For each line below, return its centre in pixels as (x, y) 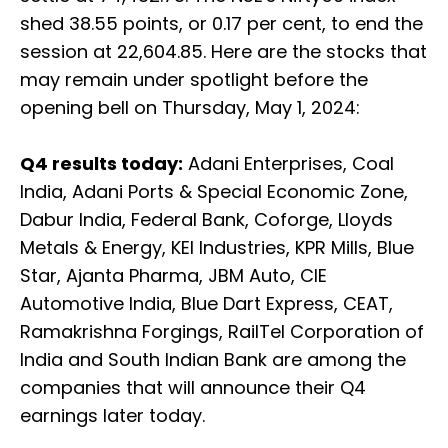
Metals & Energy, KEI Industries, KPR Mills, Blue (217, 248)
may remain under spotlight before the (194, 80)
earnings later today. (112, 416)
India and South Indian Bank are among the (213, 360)
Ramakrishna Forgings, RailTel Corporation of (222, 332)
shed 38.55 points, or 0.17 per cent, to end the (221, 24)
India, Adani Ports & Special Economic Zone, (214, 192)
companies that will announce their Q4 (193, 388)
